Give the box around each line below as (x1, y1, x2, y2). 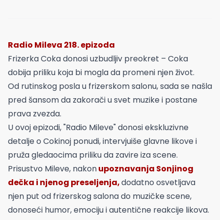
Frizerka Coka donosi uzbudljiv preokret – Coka (8, 53, 188, 64)
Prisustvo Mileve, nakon (8, 163, 97, 174)
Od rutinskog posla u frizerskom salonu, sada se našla (8, 80, 212, 92)
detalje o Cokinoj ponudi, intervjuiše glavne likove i (8, 135, 197, 147)
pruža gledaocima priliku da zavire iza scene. (8, 149, 178, 161)
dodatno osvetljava (121, 176, 195, 188)
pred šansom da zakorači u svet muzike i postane (8, 94, 197, 106)
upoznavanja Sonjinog (97, 163, 193, 174)
